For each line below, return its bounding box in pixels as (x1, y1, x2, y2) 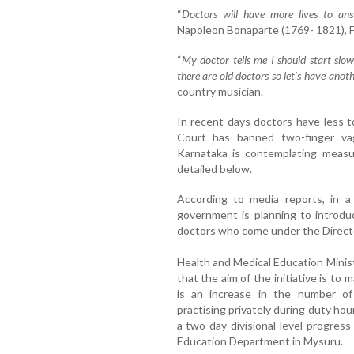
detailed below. (176, 161, 252, 175)
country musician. (176, 84, 263, 98)
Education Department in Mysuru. (176, 333, 343, 348)
